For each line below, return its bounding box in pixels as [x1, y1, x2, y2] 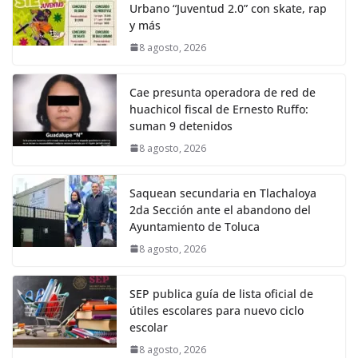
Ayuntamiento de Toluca [129, 218, 260, 234]
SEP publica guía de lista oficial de [129, 285, 313, 301]
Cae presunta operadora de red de [129, 84, 316, 100]
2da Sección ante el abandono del [129, 201, 311, 217]
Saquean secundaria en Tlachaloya [129, 185, 316, 201]
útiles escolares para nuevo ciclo [129, 302, 304, 318]
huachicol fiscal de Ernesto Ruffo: [129, 101, 308, 117]
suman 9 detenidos [129, 117, 233, 133]
